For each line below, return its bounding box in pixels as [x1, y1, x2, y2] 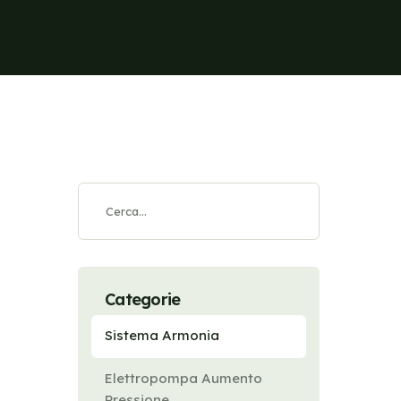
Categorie [105, 289, 181, 310]
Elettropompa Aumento [105, 370, 262, 387]
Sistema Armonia [105, 327, 219, 344]
